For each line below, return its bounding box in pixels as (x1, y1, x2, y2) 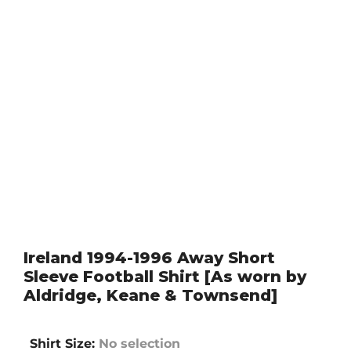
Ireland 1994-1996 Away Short (24, 248, 275, 268)
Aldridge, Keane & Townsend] (24, 286, 277, 306)
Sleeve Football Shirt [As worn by (24, 267, 306, 287)
